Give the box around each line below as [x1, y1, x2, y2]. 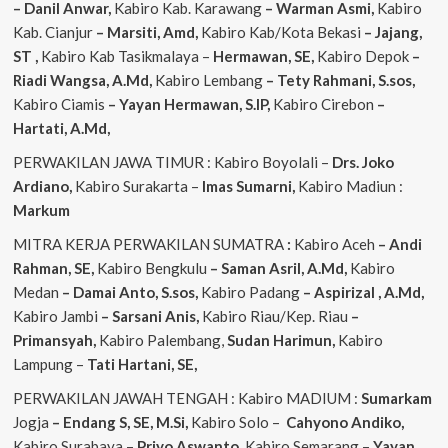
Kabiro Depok [316, 46, 409, 65]
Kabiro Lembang [154, 70, 263, 89]
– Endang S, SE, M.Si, [51, 412, 191, 431]
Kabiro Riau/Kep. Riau [201, 306, 348, 325]
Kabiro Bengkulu [96, 258, 207, 277]
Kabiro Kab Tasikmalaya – [40, 46, 213, 65]
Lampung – [12, 354, 87, 373]
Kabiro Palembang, [98, 330, 227, 349]
